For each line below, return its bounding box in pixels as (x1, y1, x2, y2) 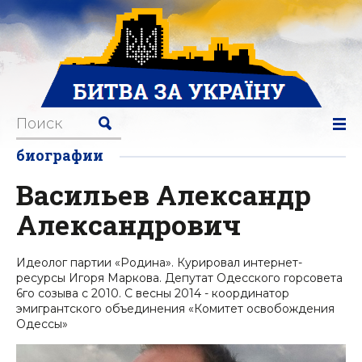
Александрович (16, 206, 241, 242)
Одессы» (16, 317, 68, 331)
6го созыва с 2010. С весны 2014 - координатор (16, 286, 289, 301)
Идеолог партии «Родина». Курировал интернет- (16, 255, 302, 270)
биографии (16, 145, 103, 165)
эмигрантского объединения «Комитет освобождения (16, 301, 335, 316)
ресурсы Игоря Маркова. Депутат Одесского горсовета (16, 271, 343, 285)
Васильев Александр (16, 176, 311, 213)
